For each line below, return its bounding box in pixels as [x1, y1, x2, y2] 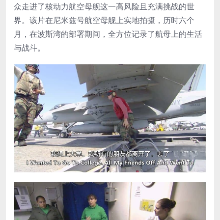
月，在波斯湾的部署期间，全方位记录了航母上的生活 [14, 28, 202, 40]
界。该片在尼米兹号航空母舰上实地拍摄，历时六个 [14, 15, 194, 26]
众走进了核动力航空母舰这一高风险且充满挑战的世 [14, 1, 194, 12]
